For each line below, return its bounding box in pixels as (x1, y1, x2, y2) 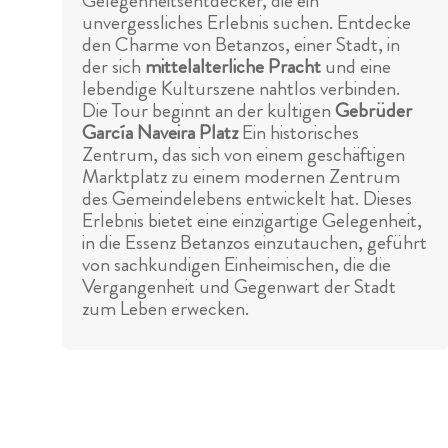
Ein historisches (238, 118, 359, 148)
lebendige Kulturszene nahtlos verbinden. (82, 74, 400, 104)
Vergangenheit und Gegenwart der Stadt (82, 272, 396, 302)
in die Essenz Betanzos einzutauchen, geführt (82, 228, 427, 258)
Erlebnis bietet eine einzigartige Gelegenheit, (82, 206, 422, 236)
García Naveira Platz (82, 118, 238, 148)
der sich (82, 52, 145, 82)
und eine (321, 52, 391, 82)
